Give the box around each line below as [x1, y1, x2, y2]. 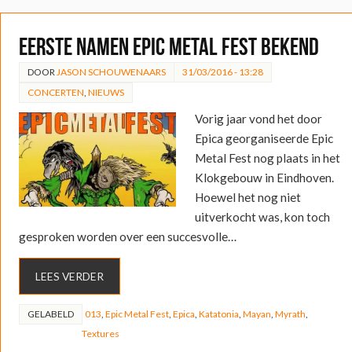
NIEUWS [87, 86, 124, 98]
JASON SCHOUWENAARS [56, 65, 166, 78]
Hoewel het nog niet [194, 189, 301, 204]
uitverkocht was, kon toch [194, 209, 330, 224]
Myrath [274, 307, 306, 320]
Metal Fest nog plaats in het [194, 150, 340, 165]
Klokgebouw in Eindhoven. [194, 170, 334, 185]
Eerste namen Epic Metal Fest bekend [18, 33, 319, 60]
